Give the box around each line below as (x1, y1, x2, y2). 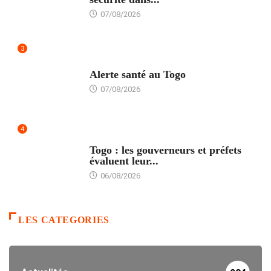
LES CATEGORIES (18, 215, 109, 226)
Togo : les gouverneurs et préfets (89, 144, 241, 157)
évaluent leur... (89, 155, 158, 168)
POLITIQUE (89, 134, 127, 143)
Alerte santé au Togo (89, 68, 186, 81)
